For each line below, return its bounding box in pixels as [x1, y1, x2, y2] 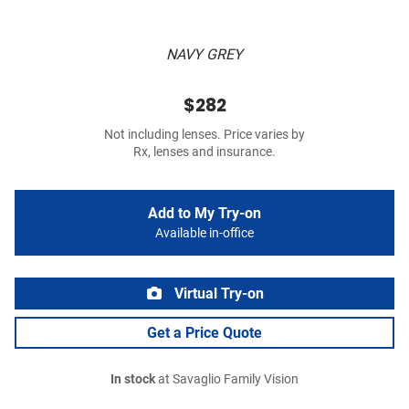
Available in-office [155, 225, 254, 242]
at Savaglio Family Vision [155, 372, 299, 388]
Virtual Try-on [171, 285, 264, 303]
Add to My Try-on [148, 204, 261, 223]
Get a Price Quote [147, 324, 262, 342]
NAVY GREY [166, 46, 243, 64]
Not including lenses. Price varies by [104, 127, 305, 143]
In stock [110, 372, 155, 388]
